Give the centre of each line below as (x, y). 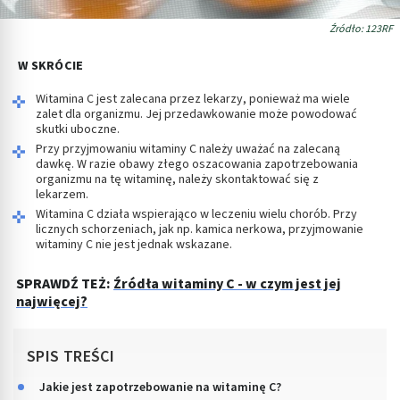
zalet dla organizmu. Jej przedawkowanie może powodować (196, 114)
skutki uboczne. (78, 129)
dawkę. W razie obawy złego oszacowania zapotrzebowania (197, 164)
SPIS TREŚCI (71, 356)
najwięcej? (52, 301)
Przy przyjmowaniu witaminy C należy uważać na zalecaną (188, 149)
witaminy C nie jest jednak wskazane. (134, 244)
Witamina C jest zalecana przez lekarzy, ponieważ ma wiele (193, 99)
